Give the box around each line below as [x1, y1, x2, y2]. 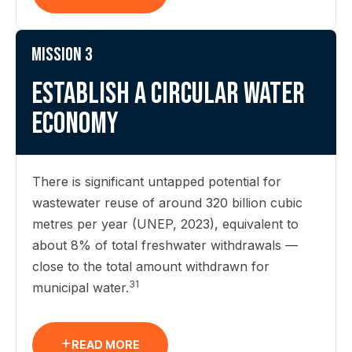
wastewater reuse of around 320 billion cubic [32, 195, 302, 211]
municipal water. [32, 280, 129, 295]
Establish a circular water [31, 76, 305, 112]
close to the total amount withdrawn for [32, 258, 269, 274]
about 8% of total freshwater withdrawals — [32, 237, 298, 253]
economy [31, 106, 119, 141]
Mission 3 [31, 43, 93, 66]
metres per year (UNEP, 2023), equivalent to [32, 216, 299, 232]
